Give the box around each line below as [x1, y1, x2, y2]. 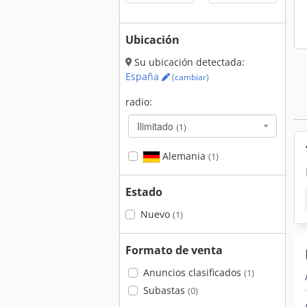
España [125, 70, 162, 83]
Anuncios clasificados [143, 266, 244, 279]
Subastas [143, 284, 188, 297]
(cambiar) [170, 71, 209, 83]
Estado [125, 184, 162, 199]
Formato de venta [125, 243, 223, 258]
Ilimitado [137, 119, 176, 133]
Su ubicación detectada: [132, 56, 245, 69]
